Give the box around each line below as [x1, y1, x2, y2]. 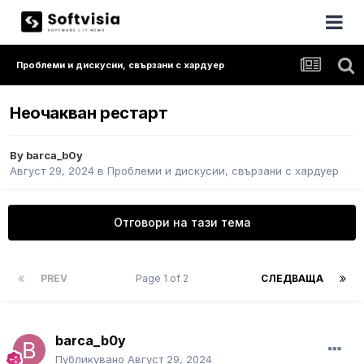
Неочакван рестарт [10, 103, 168, 123]
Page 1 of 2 [135, 272, 193, 285]
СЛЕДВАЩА [261, 272, 323, 285]
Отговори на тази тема [113, 215, 251, 230]
